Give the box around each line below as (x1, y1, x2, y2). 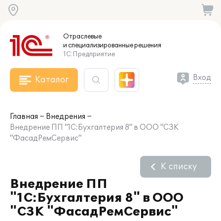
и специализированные (63, 41, 133, 49)
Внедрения (46, 112, 85, 121)
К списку (161, 162, 197, 172)
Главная (10, 112, 38, 121)
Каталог (35, 75, 69, 85)
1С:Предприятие (63, 50, 115, 58)
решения (133, 41, 161, 49)
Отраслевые (63, 33, 102, 40)
